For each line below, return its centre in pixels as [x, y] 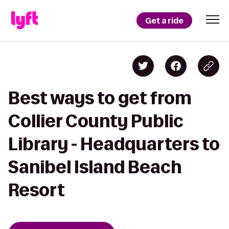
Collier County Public [96, 121]
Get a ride [164, 20]
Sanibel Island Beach [95, 167]
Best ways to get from [100, 98]
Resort [37, 190]
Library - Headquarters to [114, 144]
